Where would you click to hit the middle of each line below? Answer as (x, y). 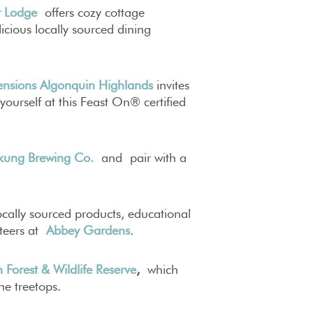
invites (171, 85)
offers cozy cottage (95, 12)
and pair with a (140, 157)
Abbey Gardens (88, 230)
